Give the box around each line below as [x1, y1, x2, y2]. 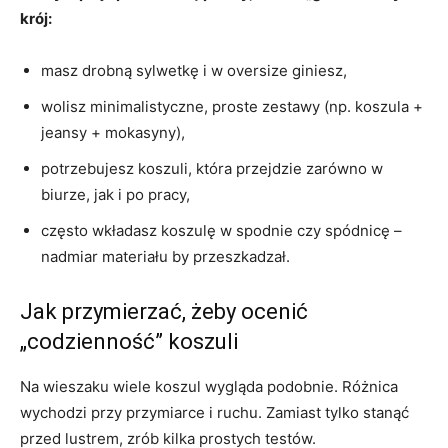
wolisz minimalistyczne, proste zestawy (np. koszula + [41, 97, 423, 117]
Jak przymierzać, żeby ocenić [20, 299, 308, 325]
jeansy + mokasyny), [41, 123, 185, 143]
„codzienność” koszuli [20, 329, 238, 355]
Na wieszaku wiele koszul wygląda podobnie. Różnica [20, 377, 398, 397]
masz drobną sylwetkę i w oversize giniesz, [41, 61, 347, 81]
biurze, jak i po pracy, [41, 185, 190, 205]
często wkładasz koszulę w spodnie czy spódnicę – [41, 221, 402, 241]
